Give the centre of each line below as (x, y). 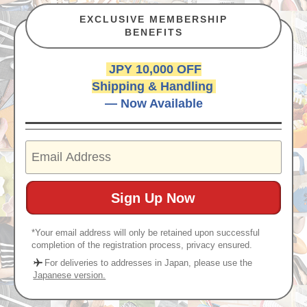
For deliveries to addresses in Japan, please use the (149, 263)
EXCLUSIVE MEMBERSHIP (153, 19)
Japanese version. (70, 275)
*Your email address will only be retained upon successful (146, 233)
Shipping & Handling (152, 86)
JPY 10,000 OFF (155, 69)
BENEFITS (153, 32)
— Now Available (153, 103)
